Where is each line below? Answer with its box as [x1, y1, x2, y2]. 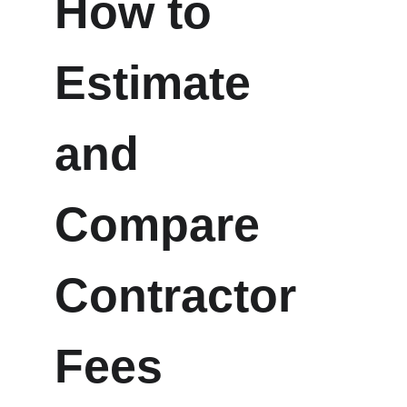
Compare [55, 198, 273, 251]
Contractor [55, 269, 309, 322]
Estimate [55, 56, 263, 109]
